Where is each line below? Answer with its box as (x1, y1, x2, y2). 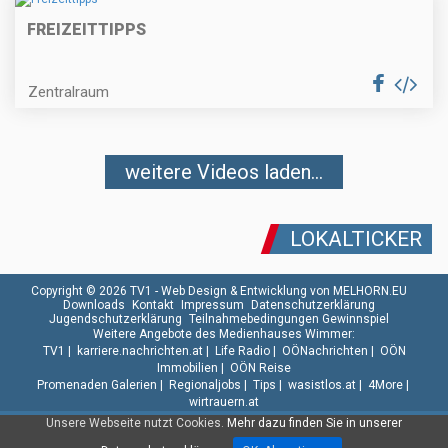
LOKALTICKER (290, 227, 422, 252)
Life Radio (214, 344, 270, 359)
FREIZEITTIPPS (27, 20, 146, 40)
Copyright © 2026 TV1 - (31, 284, 161, 299)
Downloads (63, 298, 125, 313)
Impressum (181, 298, 244, 313)
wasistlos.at (287, 378, 356, 393)
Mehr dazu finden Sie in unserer (227, 416, 402, 430)
